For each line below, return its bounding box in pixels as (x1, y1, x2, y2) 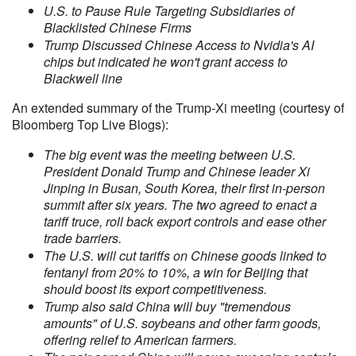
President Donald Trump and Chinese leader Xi (44, 162, 310, 180)
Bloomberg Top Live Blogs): (12, 115, 168, 133)
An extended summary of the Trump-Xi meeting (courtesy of (12, 99, 344, 117)
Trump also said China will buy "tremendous (44, 297, 291, 315)
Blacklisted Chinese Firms (44, 18, 192, 37)
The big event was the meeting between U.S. (44, 145, 296, 164)
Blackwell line (44, 69, 126, 87)
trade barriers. (44, 229, 122, 247)
